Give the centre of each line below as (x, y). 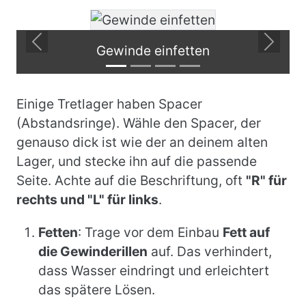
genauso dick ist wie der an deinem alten (142, 142)
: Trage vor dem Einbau (150, 232)
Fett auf (246, 232)
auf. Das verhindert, (210, 251)
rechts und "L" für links (87, 199)
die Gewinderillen (93, 251)
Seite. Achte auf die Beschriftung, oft (131, 180)
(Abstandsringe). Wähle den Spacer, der (139, 123)
